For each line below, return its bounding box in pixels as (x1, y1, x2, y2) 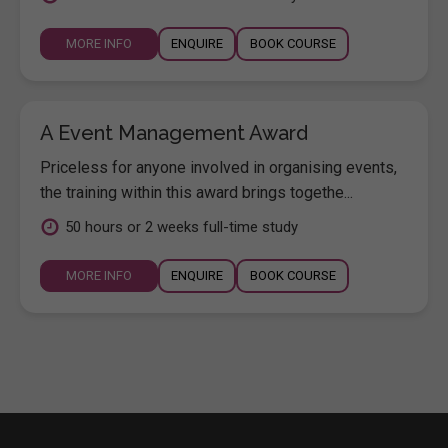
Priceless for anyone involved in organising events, (40, 157, 397, 177)
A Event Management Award (40, 120, 308, 145)
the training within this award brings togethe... (40, 182, 353, 202)
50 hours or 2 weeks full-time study (65, 217, 298, 236)
